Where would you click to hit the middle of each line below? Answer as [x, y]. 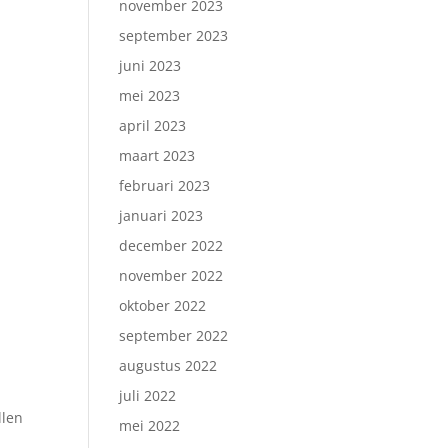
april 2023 [153, 125]
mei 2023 [150, 95]
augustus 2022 [168, 365]
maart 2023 [157, 155]
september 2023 [174, 35]
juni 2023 [150, 65]
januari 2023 [161, 215]
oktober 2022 [163, 305]
